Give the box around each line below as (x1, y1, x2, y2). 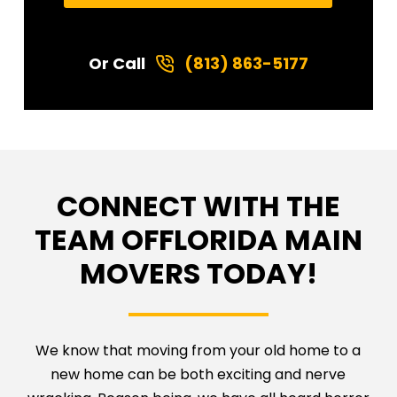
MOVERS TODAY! (79, 253, 317, 293)
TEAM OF (34, 220, 159, 260)
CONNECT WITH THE (56, 186, 340, 226)
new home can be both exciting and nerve (51, 364, 346, 385)
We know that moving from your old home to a (35, 340, 362, 361)
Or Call (88, 52, 145, 74)
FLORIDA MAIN (158, 220, 362, 260)
